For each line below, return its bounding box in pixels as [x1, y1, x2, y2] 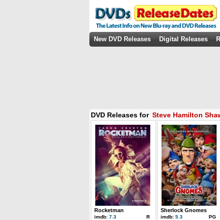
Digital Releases [159, 35, 208, 43]
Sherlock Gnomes [161, 207, 207, 213]
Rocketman [94, 207, 124, 213]
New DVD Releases [94, 35, 151, 43]
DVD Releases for [91, 111, 151, 119]
